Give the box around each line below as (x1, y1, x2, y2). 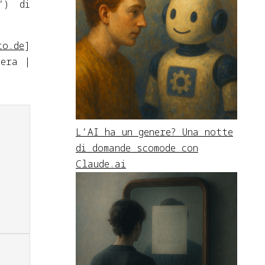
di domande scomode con (76, 141, 198, 154)
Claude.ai (76, 157, 126, 170)
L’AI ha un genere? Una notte (76, 125, 233, 138)
